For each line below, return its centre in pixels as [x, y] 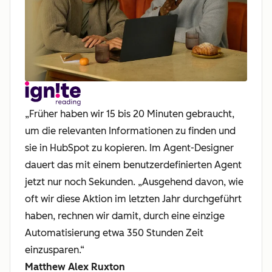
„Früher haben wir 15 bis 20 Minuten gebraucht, [130, 114]
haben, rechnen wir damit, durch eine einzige [125, 216]
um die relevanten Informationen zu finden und [130, 131]
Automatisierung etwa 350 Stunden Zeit [114, 233]
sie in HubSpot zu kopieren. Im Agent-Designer [129, 148]
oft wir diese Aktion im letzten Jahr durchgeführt [133, 199]
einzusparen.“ [55, 250]
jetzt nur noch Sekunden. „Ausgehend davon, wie [134, 182]
